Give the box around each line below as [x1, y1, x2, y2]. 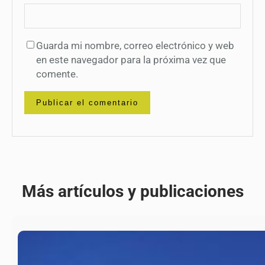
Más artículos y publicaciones [21, 181, 244, 201]
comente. [36, 67, 78, 80]
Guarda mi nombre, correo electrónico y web [36, 39, 234, 51]
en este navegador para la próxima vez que [36, 53, 226, 66]
